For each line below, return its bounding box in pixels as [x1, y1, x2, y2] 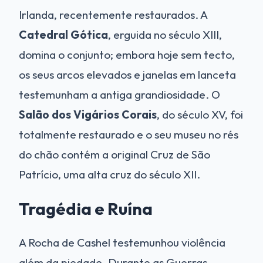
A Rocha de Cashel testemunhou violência [19, 235, 225, 249]
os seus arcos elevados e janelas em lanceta [19, 67, 236, 82]
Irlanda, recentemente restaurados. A [19, 7, 207, 22]
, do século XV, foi [157, 107, 243, 122]
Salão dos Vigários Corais [19, 107, 157, 122]
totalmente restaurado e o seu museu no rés [19, 127, 238, 141]
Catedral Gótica [19, 27, 108, 42]
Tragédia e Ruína [19, 197, 153, 219]
